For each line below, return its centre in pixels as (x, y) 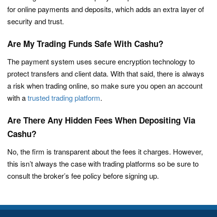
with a (17, 98)
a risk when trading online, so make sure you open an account (105, 86)
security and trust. (36, 21)
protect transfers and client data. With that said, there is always (106, 74)
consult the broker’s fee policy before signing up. (83, 176)
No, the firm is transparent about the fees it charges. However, (105, 152)
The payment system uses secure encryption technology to (101, 62)
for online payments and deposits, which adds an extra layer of (106, 9)
